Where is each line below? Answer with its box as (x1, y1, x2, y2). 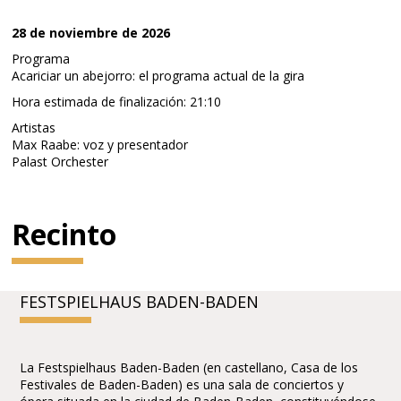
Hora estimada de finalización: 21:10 (12, 93, 222, 110)
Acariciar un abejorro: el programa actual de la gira (12, 67, 305, 84)
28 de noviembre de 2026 (12, 24, 171, 41)
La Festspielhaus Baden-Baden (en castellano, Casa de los (20, 359, 359, 376)
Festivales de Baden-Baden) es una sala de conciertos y (20, 376, 345, 393)
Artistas (12, 119, 56, 136)
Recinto (12, 215, 117, 253)
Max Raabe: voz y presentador (12, 136, 189, 153)
